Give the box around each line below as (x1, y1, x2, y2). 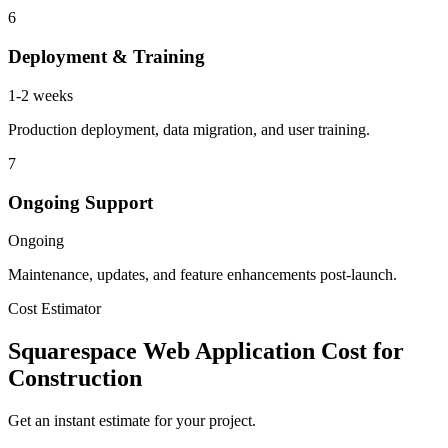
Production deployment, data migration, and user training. (8, 120, 370, 138)
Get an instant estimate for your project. (8, 412, 256, 430)
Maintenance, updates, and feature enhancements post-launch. (8, 266, 397, 284)
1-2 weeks (8, 86, 73, 104)
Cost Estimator (8, 300, 101, 318)
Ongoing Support (8, 191, 153, 213)
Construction (8, 365, 142, 392)
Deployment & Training (8, 46, 205, 68)
